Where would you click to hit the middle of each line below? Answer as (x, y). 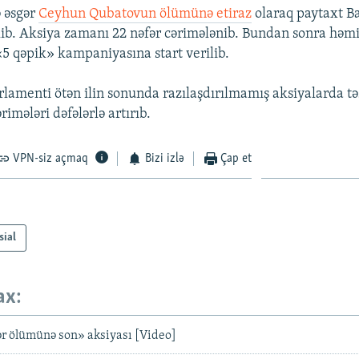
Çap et (236, 158)
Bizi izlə (164, 158)
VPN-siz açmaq (51, 158)
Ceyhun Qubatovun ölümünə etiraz (145, 14)
